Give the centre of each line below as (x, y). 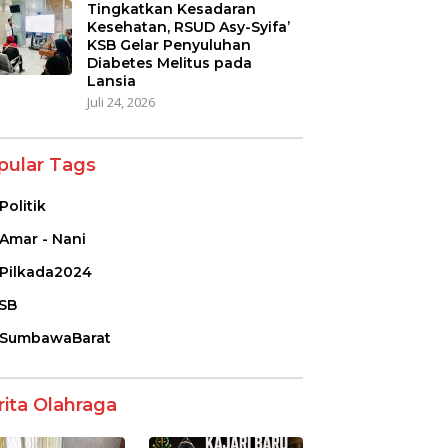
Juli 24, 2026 (120, 101)
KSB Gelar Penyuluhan (168, 44)
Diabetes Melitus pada (169, 62)
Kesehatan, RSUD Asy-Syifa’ (188, 26)
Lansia (111, 80)
